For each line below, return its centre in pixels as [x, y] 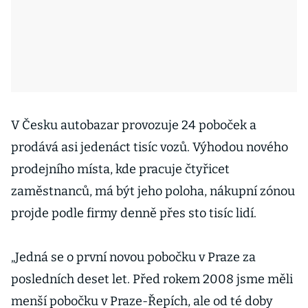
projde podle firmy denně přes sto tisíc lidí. [135, 213]
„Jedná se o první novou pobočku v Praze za [133, 257]
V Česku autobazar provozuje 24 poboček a [134, 125]
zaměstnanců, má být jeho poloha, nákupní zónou [153, 191]
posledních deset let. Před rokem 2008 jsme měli [152, 279]
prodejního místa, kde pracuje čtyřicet [120, 169]
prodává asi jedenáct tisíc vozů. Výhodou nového [150, 147]
